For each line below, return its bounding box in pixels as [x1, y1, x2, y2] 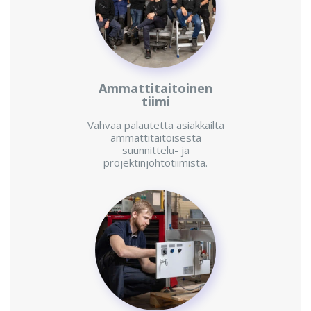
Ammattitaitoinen [99, 80, 212, 97]
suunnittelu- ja [121, 143, 190, 158]
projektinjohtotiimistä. [103, 155, 208, 170]
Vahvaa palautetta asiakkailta [87, 118, 224, 133]
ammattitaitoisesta [110, 131, 201, 145]
